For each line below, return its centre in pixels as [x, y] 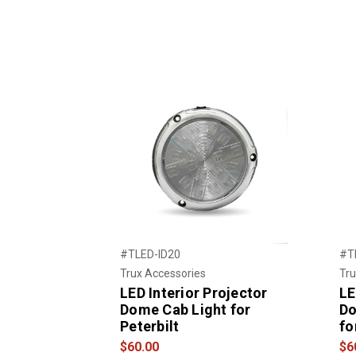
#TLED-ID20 [150, 254]
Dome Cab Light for [186, 309]
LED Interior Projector [194, 292]
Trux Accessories [163, 273]
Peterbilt [150, 326]
